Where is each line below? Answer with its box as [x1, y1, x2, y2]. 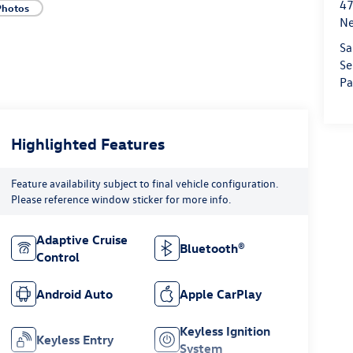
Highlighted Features [10, 132, 165, 153]
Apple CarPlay [180, 285, 262, 302]
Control [35, 248, 80, 265]
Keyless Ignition [180, 322, 271, 339]
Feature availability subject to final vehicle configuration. [10, 175, 278, 191]
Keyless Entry [35, 331, 113, 347]
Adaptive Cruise [35, 231, 128, 247]
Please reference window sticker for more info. [10, 191, 231, 206]
